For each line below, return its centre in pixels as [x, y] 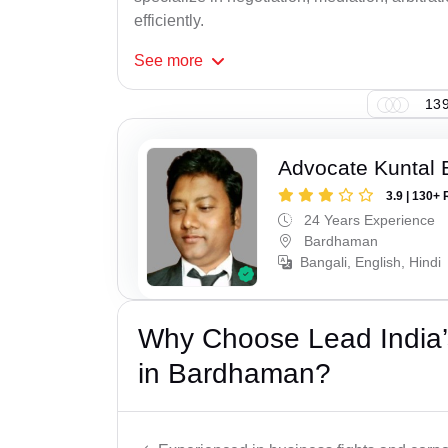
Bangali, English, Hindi [371, 262]
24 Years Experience [368, 220]
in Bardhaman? [234, 373]
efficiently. [169, 21]
